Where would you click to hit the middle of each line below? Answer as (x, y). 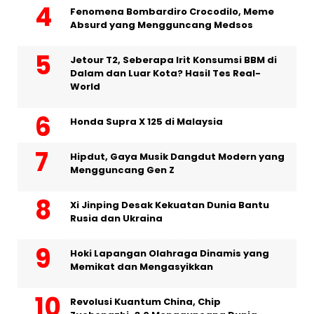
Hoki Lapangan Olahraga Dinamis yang (170, 254)
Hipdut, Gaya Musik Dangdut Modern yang (177, 157)
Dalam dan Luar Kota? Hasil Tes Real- (165, 74)
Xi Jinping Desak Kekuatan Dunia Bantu (170, 205)
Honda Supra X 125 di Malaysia (146, 122)
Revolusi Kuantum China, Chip (145, 302)
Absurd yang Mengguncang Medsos (162, 25)
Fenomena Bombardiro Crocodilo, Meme (172, 12)
